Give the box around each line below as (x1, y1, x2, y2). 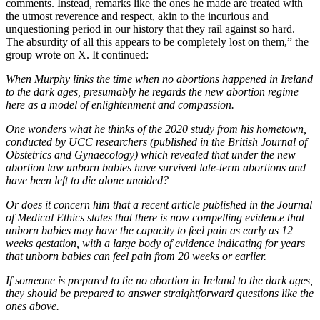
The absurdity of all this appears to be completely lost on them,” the (6, 35, 309, 48)
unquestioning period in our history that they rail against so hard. (6, 22, 295, 35)
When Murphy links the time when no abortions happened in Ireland (6, 72, 313, 85)
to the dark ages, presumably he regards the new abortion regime (6, 85, 299, 98)
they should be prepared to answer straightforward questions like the (6, 286, 314, 299)
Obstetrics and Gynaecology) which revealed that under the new (6, 148, 296, 161)
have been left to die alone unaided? (6, 174, 169, 186)
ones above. (6, 299, 59, 312)
